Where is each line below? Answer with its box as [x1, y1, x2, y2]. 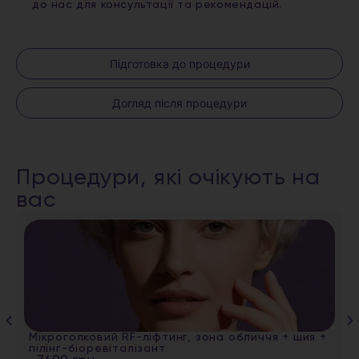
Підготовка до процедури [109, 57, 250, 71]
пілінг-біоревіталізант [29, 343, 166, 355]
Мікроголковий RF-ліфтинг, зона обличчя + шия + [29, 332, 327, 344]
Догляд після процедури [112, 96, 247, 111]
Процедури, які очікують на [16, 167, 321, 190]
